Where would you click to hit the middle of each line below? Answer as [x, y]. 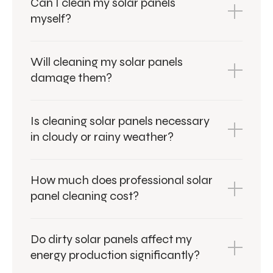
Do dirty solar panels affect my [111, 239]
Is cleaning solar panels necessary [120, 121]
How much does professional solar [122, 180]
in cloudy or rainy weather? [102, 136]
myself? [51, 18]
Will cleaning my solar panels [107, 62]
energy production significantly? [115, 255]
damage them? [71, 77]
